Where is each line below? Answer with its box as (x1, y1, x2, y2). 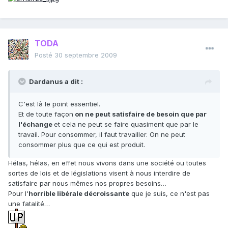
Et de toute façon (18, 110, 73, 119)
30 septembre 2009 (54, 51, 117, 60)
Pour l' (8, 189, 28, 198)
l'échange (18, 120, 54, 129)
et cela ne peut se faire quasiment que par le (54, 120, 198, 129)
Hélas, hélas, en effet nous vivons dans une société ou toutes (8, 159, 206, 167)
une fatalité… (8, 199, 50, 208)
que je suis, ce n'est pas (129, 189, 210, 198)
